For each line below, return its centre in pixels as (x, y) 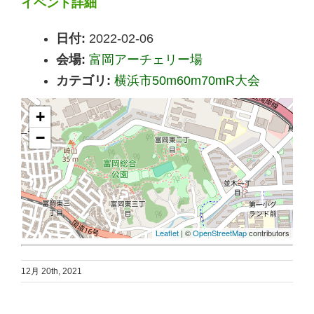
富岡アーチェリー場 (146, 60)
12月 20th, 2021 (52, 272)
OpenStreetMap (220, 233)
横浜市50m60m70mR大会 (187, 81)
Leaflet (167, 233)
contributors (268, 233)
